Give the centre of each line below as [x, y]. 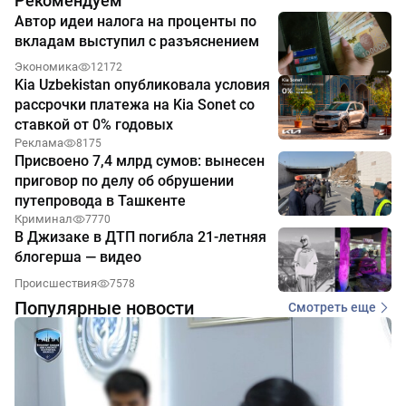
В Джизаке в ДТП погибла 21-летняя [140, 237]
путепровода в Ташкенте [100, 201]
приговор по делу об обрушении [124, 181]
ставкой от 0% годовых [94, 125]
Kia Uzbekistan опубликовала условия [142, 85]
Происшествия [56, 283]
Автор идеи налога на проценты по [135, 22]
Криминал [43, 219]
